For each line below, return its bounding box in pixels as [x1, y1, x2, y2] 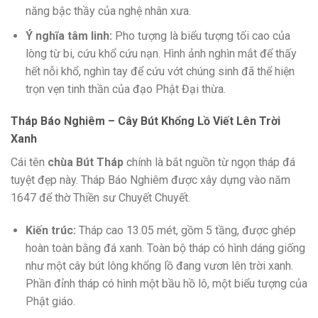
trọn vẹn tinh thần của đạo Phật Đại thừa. [25, 82, 226, 96]
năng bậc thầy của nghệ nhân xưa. [25, 4, 191, 18]
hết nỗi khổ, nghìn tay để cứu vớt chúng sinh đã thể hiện [25, 64, 295, 78]
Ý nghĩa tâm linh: [25, 28, 112, 43]
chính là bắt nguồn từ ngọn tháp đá [124, 155, 295, 170]
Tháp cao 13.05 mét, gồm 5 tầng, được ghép [75, 224, 296, 238]
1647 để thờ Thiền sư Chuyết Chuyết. [11, 191, 190, 205]
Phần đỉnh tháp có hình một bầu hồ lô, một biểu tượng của [25, 277, 307, 291]
